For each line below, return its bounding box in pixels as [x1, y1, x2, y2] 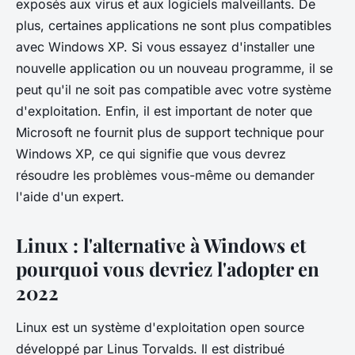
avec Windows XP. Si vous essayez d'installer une [16, 38, 315, 55]
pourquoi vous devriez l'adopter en [16, 255, 319, 281]
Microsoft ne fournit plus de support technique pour [16, 124, 324, 140]
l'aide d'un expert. [16, 188, 124, 204]
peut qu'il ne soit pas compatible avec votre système [16, 81, 331, 97]
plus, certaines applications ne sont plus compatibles [16, 17, 331, 33]
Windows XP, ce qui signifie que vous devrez [16, 145, 286, 162]
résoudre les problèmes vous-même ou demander [16, 166, 315, 183]
